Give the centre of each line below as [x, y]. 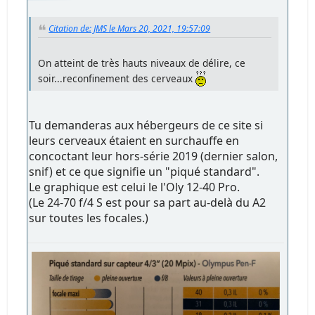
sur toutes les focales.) [89, 218]
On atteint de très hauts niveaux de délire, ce [142, 63]
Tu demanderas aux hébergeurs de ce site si [146, 125]
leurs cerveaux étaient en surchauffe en [134, 140]
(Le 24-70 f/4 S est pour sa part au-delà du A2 [148, 202]
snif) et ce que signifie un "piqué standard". [144, 171]
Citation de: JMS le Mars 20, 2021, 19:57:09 [130, 29]
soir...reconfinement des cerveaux [117, 78]
